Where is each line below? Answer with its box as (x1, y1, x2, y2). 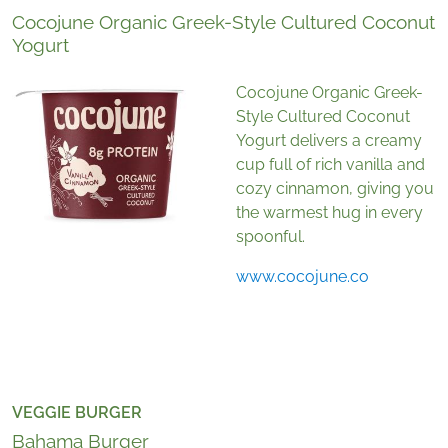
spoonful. (236, 227, 309, 247)
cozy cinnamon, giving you (236, 179, 434, 199)
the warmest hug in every (236, 203, 423, 223)
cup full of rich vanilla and (236, 155, 425, 175)
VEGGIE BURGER (12, 403, 142, 423)
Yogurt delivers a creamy (236, 131, 422, 151)
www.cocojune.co (236, 267, 369, 287)
